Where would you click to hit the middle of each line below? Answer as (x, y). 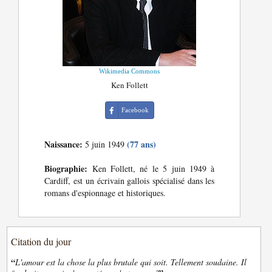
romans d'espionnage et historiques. (105, 193)
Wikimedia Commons (130, 71)
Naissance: (64, 144)
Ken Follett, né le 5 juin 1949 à (151, 169)
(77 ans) (142, 144)
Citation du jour (41, 242)
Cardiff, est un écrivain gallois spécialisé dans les (130, 181)
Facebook (135, 110)
